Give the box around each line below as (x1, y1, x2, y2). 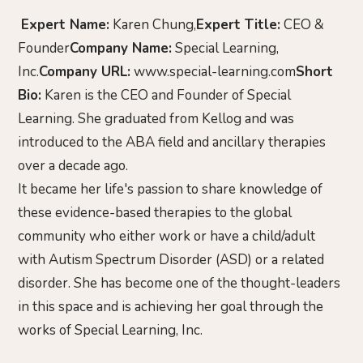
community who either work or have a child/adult (18, 227, 315, 246)
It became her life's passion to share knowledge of (18, 180, 322, 199)
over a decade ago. (18, 156, 128, 176)
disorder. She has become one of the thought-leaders (18, 274, 340, 293)
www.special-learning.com (130, 62, 296, 82)
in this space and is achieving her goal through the (18, 297, 323, 317)
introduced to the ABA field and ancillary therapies (18, 133, 326, 152)
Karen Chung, (109, 15, 196, 35)
